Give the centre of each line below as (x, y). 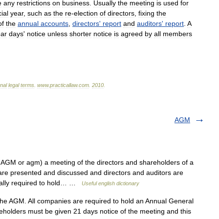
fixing (146, 13)
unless (57, 34)
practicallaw (64, 85)
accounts (55, 23)
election (86, 13)
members (177, 34)
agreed (132, 34)
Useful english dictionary (110, 183)
